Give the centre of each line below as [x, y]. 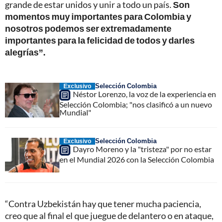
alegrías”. [25, 52]
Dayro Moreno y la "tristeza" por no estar [142, 149]
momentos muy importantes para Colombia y [98, 16]
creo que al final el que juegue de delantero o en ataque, [109, 215]
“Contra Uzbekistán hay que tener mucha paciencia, [103, 203]
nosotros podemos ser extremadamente [88, 28]
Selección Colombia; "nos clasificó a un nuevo [136, 104]
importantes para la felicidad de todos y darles [100, 40]
